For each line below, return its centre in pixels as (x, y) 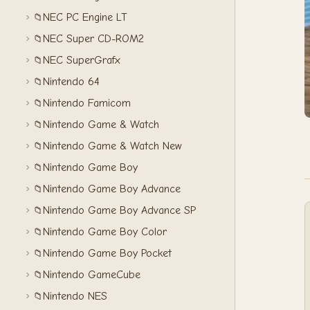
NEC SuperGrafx (82, 60)
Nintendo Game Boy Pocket (107, 253)
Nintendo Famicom (87, 103)
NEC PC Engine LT (85, 17)
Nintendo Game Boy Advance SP (119, 210)
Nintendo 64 (71, 82)
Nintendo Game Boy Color (105, 232)
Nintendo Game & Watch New (112, 146)
